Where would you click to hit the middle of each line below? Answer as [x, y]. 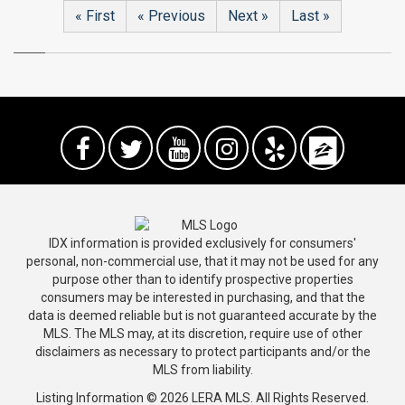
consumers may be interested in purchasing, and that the [202, 297]
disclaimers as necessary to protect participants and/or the [202, 351]
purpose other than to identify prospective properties [202, 279]
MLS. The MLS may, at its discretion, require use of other [202, 333]
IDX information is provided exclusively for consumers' [202, 243]
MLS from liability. [202, 369]
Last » [311, 15]
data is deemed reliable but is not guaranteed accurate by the [202, 315]
